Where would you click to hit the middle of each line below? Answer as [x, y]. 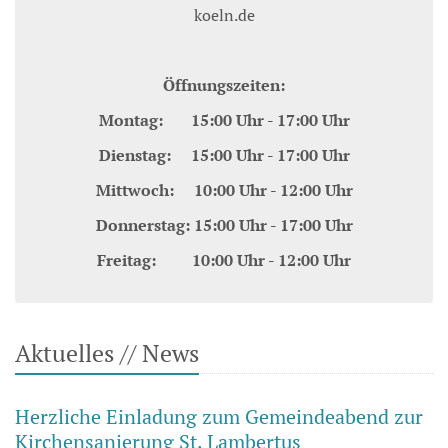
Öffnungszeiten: [224, 85]
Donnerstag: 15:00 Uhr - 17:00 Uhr [224, 225]
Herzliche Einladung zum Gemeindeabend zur [219, 417]
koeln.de [224, 15]
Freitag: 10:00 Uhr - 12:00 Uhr [224, 260]
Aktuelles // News [107, 353]
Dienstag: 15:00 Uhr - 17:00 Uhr [224, 155]
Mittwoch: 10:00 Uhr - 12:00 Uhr [224, 190]
